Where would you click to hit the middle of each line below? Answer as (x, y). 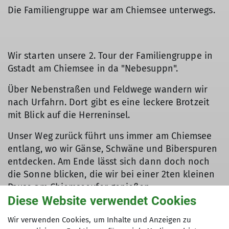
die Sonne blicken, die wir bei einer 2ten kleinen (111, 174)
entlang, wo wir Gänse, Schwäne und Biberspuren (112, 149)
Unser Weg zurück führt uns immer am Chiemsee (110, 136)
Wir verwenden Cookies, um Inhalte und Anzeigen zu (100, 220)
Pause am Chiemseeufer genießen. (80, 187)
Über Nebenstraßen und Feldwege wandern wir (108, 89)
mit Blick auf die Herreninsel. (69, 115)
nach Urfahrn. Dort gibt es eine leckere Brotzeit (109, 102)
